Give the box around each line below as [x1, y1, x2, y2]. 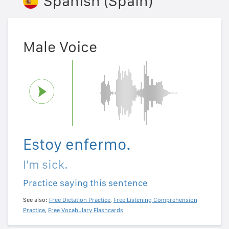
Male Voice [23, 37, 97, 56]
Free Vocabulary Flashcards [48, 207, 123, 214]
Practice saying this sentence [23, 177, 148, 189]
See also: [23, 196, 49, 204]
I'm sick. [23, 157, 68, 172]
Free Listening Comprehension [113, 196, 197, 204]
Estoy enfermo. [23, 135, 131, 154]
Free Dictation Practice [49, 196, 110, 204]
